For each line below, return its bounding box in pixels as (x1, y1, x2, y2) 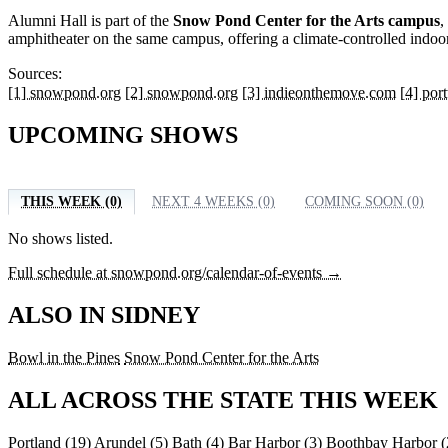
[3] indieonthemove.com (242, 84, 396, 102)
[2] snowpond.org (125, 84, 238, 102)
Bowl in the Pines (8, 349, 120, 367)
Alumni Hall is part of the (8, 12, 173, 30)
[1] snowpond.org (8, 84, 121, 102)
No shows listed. (8, 230, 113, 248)
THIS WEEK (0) (21, 194, 122, 210)
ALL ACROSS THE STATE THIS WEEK (8, 386, 438, 413)
